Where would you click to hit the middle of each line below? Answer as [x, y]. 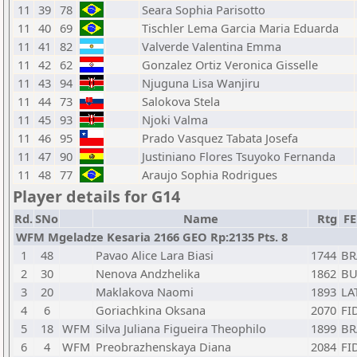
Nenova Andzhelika [148, 273]
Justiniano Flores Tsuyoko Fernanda [239, 156]
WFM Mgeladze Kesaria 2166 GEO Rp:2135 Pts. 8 [152, 237]
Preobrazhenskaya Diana [163, 347]
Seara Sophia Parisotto [204, 10]
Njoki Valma [175, 120]
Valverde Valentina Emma [212, 46]
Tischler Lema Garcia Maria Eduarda [240, 28]
